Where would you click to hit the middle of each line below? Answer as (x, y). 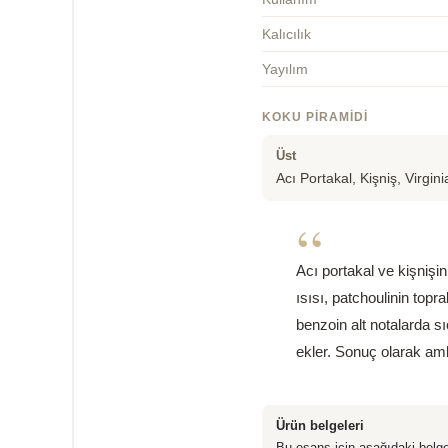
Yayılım (285, 68)
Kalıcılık (286, 33)
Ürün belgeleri (320, 425)
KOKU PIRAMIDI (315, 116)
